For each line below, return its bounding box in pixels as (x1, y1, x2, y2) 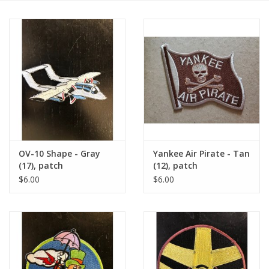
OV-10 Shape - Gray (19, 148, 100, 160)
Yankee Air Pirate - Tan (153, 148, 250, 160)
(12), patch (153, 160, 198, 172)
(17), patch (19, 160, 63, 172)
